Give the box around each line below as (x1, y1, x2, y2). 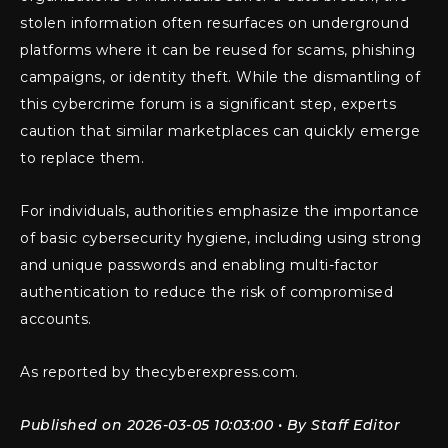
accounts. (20, 309, 92, 328)
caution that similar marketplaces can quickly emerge (20, 121, 420, 140)
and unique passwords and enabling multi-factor (20, 255, 378, 274)
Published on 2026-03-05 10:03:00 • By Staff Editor (20, 415, 400, 434)
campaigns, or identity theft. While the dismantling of (20, 67, 420, 86)
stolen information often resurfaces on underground (20, 13, 409, 32)
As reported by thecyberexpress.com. (20, 362, 299, 381)
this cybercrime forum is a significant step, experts (20, 94, 396, 113)
